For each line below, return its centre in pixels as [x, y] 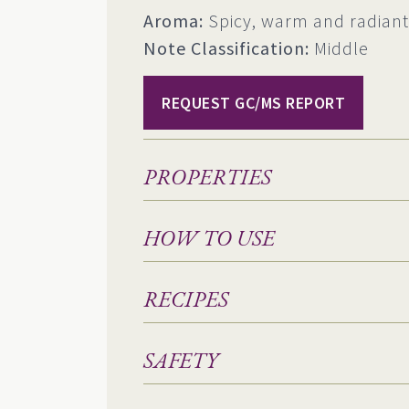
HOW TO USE [209, 237]
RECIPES [186, 299]
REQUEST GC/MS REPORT [253, 102]
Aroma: [173, 20]
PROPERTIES [207, 176]
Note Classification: [226, 47]
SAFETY [181, 360]
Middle [339, 47]
